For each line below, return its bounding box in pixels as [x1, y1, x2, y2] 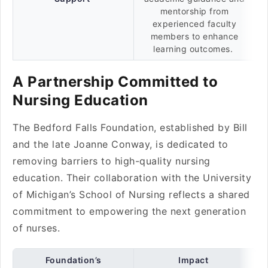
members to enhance [150, 31, 239, 41]
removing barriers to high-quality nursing [13, 155, 211, 167]
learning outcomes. [153, 44, 236, 54]
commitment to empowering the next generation [13, 205, 246, 217]
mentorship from [160, 6, 229, 16]
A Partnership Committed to [13, 73, 218, 90]
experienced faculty [152, 19, 237, 29]
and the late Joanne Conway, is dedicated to [13, 138, 229, 150]
